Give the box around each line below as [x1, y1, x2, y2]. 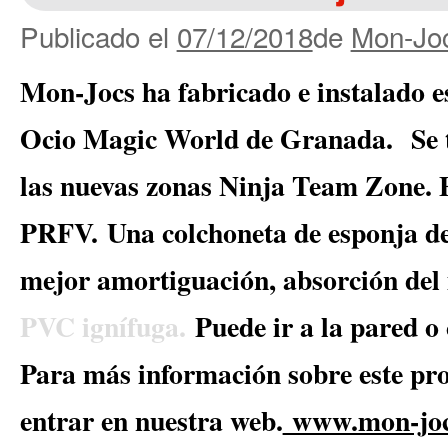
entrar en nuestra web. [19, 399, 283, 440]
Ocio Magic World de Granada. [19, 117, 411, 158]
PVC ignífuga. [19, 305, 195, 346]
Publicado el [19, 15, 169, 56]
